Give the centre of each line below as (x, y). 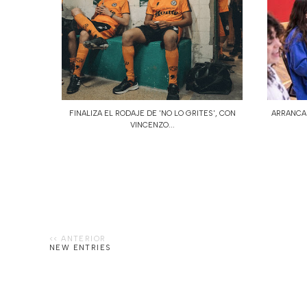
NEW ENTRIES (81, 247)
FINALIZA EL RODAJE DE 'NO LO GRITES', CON (152, 113)
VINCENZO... (152, 125)
